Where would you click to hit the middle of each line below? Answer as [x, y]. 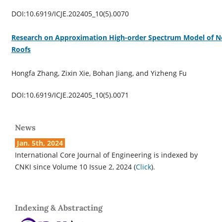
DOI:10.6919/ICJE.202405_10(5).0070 [70, 13]
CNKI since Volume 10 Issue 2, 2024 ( [75, 166]
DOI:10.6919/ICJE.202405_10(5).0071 [70, 95]
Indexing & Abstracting [59, 207]
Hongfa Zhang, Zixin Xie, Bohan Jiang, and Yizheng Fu [99, 73]
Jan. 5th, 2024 [40, 143]
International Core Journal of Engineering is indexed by [106, 155]
